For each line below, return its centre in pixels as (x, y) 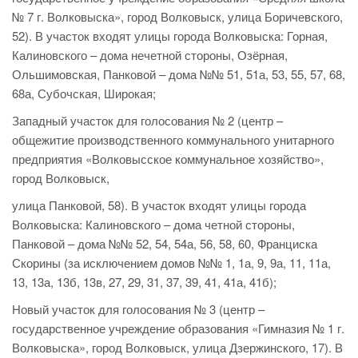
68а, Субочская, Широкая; (84, 93)
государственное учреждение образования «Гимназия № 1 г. (178, 328)
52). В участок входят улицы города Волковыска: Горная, (170, 36)
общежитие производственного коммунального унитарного (173, 140)
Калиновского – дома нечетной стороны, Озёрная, (150, 55)
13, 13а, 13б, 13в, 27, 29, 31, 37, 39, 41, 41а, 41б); (144, 282)
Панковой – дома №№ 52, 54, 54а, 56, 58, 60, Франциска (165, 244)
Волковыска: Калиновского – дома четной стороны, (153, 225)
